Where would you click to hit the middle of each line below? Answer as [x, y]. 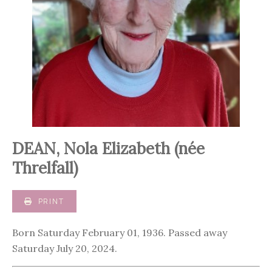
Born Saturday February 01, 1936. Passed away [120, 233]
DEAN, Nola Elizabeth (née [108, 149]
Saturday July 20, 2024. [65, 249]
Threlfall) [45, 168]
